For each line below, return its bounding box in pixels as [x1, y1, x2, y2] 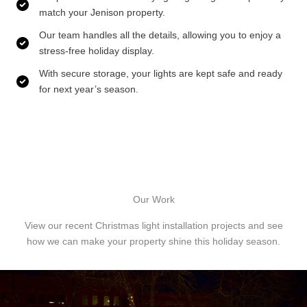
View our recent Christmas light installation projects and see [24, 219, 283, 231]
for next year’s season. [39, 83, 138, 95]
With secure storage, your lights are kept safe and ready [39, 67, 282, 79]
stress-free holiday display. [39, 45, 154, 56]
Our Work [132, 193, 175, 205]
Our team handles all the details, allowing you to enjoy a [39, 29, 281, 40]
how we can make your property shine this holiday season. [27, 235, 280, 247]
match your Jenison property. [39, 6, 165, 18]
